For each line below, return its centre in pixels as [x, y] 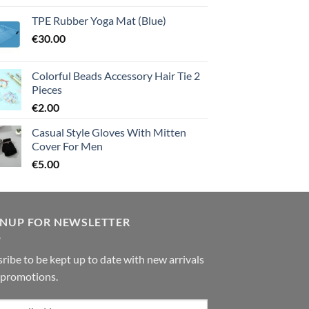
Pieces [47, 89]
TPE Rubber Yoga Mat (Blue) [99, 20]
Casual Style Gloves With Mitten [109, 132]
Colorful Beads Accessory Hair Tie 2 [116, 75]
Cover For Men [67, 146]
